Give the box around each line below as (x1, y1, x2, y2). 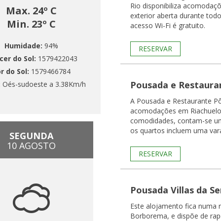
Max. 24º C (6, 3, 57, 17)
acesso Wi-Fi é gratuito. (130, 21, 205, 30)
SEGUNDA (9, 130, 53, 142)
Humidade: (4, 40, 44, 50)
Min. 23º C (7, 17, 56, 31)
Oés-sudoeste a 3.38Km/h (2, 79, 86, 89)
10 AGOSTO (7, 140, 56, 151)
